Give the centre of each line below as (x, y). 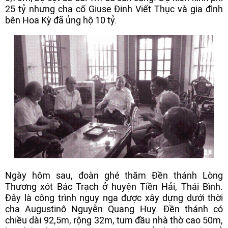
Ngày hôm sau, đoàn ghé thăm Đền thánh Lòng (114, 175)
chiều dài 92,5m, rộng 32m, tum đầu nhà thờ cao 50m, (114, 220)
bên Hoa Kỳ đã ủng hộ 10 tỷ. (61, 20)
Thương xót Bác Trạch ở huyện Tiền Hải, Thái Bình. (114, 187)
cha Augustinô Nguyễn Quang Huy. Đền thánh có (114, 209)
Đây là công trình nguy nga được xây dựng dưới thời (114, 198)
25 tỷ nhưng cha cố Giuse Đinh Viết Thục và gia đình (114, 9)
